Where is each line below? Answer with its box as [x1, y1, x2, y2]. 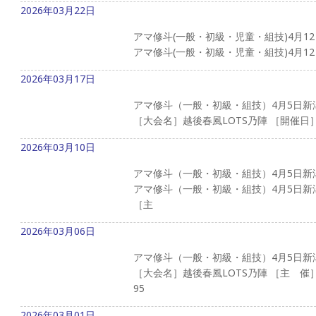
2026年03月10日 [20, 140, 95, 154]
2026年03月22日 [20, 3, 95, 17]
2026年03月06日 [20, 224, 95, 238]
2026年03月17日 [20, 71, 95, 85]
